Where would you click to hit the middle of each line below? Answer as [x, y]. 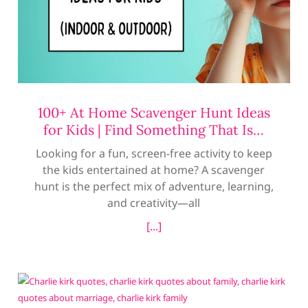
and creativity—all [154, 203]
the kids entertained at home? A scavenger [154, 170]
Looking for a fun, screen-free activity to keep [154, 154]
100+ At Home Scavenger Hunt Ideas [154, 113]
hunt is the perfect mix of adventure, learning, [154, 187]
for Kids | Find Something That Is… [154, 130]
